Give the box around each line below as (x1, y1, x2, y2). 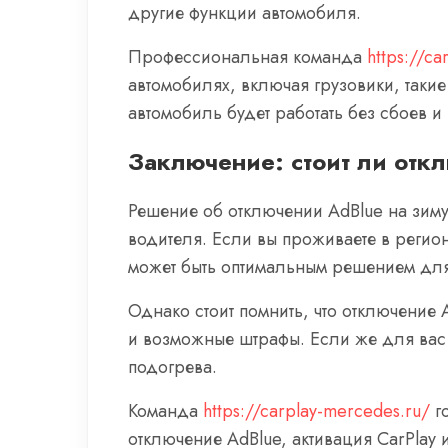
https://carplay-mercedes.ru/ (203, 398, 430, 424)
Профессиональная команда (128, 44, 367, 70)
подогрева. (128, 354, 217, 380)
